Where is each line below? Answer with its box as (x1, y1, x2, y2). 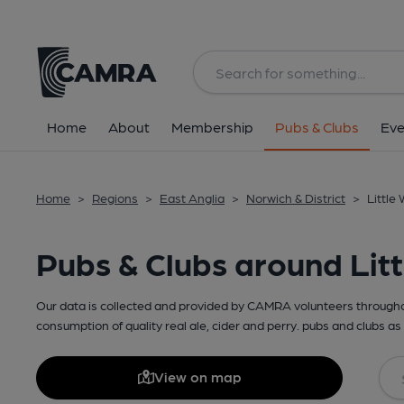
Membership (171, 118, 253, 135)
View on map (153, 368, 242, 385)
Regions (92, 190, 138, 205)
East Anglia (160, 190, 225, 205)
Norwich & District (246, 190, 345, 205)
